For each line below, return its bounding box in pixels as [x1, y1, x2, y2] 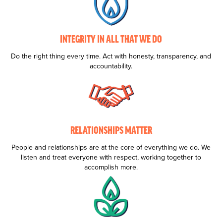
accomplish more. [84, 162, 138, 172]
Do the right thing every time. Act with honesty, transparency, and [11, 51, 211, 61]
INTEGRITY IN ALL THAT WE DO [60, 34, 162, 46]
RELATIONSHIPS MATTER [70, 125, 152, 137]
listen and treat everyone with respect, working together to [21, 152, 201, 162]
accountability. [90, 61, 132, 71]
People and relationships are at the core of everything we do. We [11, 142, 211, 152]
